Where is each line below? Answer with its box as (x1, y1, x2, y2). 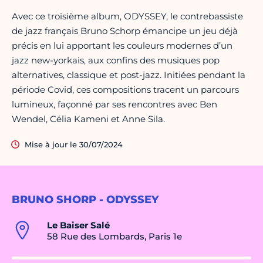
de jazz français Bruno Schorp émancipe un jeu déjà (12, 25, 238, 37)
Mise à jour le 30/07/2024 (25, 140, 123, 150)
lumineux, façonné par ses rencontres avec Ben (12, 99, 217, 110)
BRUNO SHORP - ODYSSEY (12, 193, 159, 207)
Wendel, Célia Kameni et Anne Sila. (12, 113, 165, 125)
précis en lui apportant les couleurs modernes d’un (12, 40, 232, 52)
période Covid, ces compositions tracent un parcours (12, 84, 239, 96)
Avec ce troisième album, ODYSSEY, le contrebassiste (12, 11, 243, 22)
